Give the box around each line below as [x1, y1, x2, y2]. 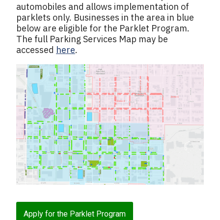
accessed [16, 44, 56, 55]
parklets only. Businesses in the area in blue [16, 12, 194, 23]
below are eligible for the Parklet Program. [16, 23, 190, 34]
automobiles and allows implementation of [16, 1, 189, 12]
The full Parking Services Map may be [16, 33, 168, 45]
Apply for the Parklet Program [24, 209, 126, 219]
